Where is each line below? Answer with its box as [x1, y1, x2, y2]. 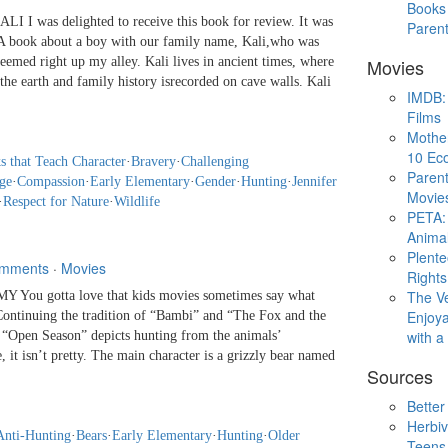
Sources [367, 363, 433, 390]
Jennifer [292, 174, 337, 190]
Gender [195, 174, 236, 190]
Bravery [131, 154, 176, 170]
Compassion [17, 174, 85, 190]
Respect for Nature [3, 194, 109, 210]
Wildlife [114, 194, 160, 210]
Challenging [181, 154, 249, 170]
